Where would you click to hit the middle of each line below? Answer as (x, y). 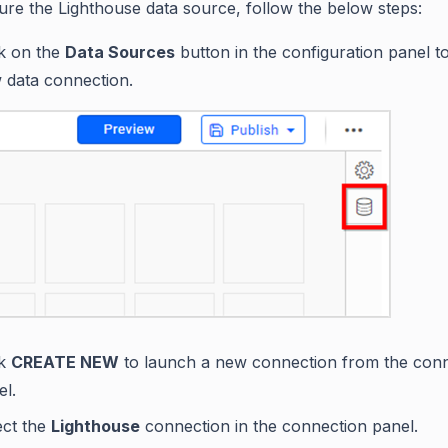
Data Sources (120, 52)
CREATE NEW (65, 362)
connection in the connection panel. (279, 426)
